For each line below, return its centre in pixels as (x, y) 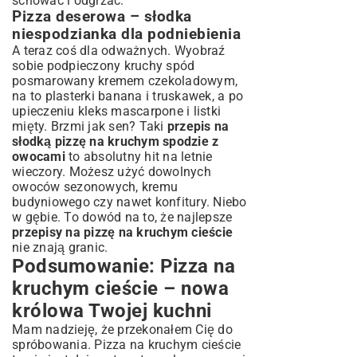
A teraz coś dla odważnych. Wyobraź (119, 51)
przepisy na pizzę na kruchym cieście (122, 232)
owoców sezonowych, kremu (95, 187)
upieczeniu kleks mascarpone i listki (116, 111)
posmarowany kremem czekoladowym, (125, 81)
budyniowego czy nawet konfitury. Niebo (129, 202)
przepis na (198, 126)
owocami (39, 157)
